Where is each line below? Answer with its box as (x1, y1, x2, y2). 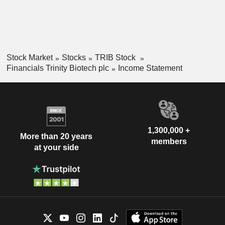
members (151, 137, 187, 146)
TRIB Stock (94, 53, 138, 62)
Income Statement (118, 63, 182, 72)
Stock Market (6, 53, 53, 62)
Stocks (61, 53, 86, 62)
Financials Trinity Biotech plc (6, 63, 109, 72)
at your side (34, 143, 79, 152)
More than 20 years (20, 132, 92, 141)
